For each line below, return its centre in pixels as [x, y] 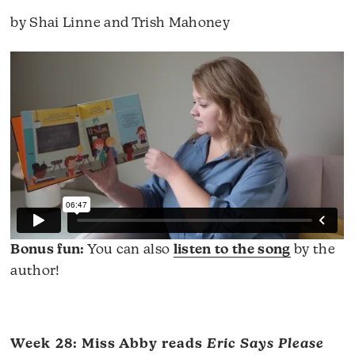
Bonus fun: [48, 250]
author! [35, 271]
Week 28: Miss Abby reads [109, 345]
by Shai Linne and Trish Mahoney [120, 24]
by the [313, 250]
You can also [129, 250]
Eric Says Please [265, 345]
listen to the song [232, 250]
